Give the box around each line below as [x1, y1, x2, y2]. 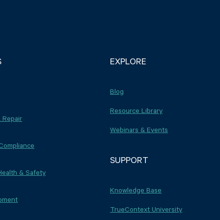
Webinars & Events [110, 124, 168, 134]
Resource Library [110, 105, 163, 115]
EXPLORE [110, 55, 146, 67]
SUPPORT [110, 153, 148, 165]
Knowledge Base [110, 185, 162, 194]
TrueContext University [110, 204, 182, 214]
